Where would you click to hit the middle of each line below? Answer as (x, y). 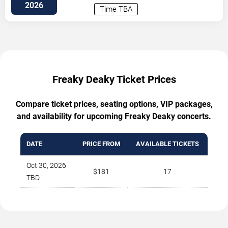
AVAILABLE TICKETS (167, 144)
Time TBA (116, 9)
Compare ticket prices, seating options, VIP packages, (114, 104)
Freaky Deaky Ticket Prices (114, 80)
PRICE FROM (101, 144)
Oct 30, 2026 (46, 166)
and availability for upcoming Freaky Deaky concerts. (114, 117)
